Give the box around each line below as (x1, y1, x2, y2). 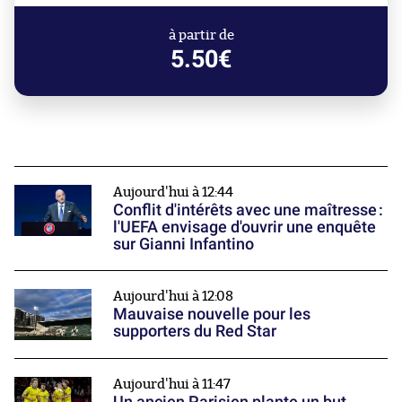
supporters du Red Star (113, 320, 276, 340)
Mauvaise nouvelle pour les (113, 303, 310, 323)
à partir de (168, 28, 234, 42)
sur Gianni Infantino (113, 233, 254, 253)
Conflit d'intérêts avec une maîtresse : (113, 199, 383, 219)
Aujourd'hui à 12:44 (113, 185, 233, 199)
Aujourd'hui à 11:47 (113, 378, 231, 392)
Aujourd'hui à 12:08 (113, 289, 233, 303)
